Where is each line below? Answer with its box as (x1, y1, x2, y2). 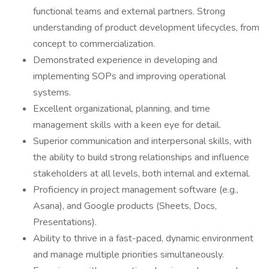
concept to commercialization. (33, 37, 155, 50)
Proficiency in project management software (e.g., (33, 183, 238, 196)
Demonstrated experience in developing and (33, 53, 217, 67)
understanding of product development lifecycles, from (33, 21, 259, 34)
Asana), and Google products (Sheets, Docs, (33, 199, 217, 213)
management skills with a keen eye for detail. (33, 118, 221, 131)
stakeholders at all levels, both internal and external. (33, 167, 250, 180)
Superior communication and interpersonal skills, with (33, 134, 252, 148)
